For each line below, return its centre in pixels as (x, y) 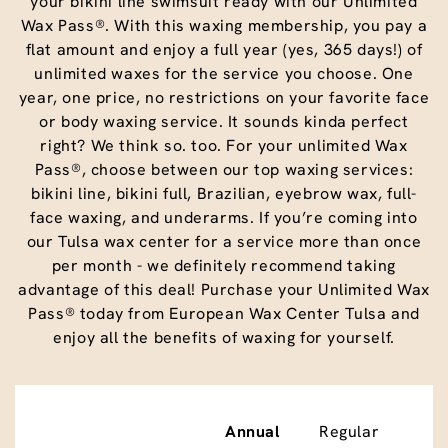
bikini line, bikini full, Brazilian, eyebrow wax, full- (223, 193)
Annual (252, 431)
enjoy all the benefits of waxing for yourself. (224, 337)
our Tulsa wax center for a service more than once (224, 241)
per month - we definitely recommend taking (224, 265)
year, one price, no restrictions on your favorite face (224, 97)
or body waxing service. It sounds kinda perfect (224, 121)
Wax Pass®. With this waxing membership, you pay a (224, 25)
